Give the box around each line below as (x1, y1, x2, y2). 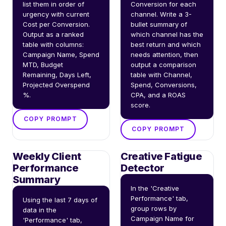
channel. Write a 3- (131, 10, 192, 18)
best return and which (131, 40, 201, 48)
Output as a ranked (23, 30, 84, 38)
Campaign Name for (131, 214, 194, 222)
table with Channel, (131, 70, 192, 79)
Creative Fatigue (121, 150, 202, 162)
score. (131, 100, 150, 109)
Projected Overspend (23, 80, 90, 89)
